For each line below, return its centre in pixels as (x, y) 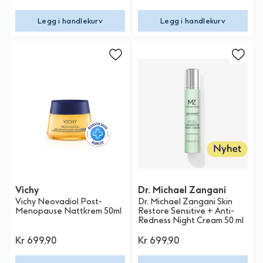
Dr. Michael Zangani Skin (186, 202)
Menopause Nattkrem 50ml (69, 211)
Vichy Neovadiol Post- (59, 202)
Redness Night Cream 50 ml (191, 221)
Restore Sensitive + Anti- (186, 211)
